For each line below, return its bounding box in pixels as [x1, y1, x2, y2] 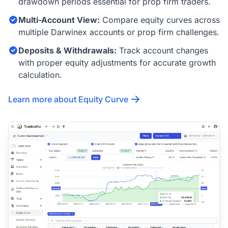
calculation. [18, 69, 62, 80]
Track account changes [117, 45, 208, 55]
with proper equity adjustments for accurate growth [18, 57, 216, 68]
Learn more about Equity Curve [8, 94, 128, 104]
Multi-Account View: [18, 14, 100, 25]
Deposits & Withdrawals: [18, 45, 117, 55]
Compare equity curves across [100, 14, 220, 25]
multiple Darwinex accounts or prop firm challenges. [18, 26, 219, 37]
